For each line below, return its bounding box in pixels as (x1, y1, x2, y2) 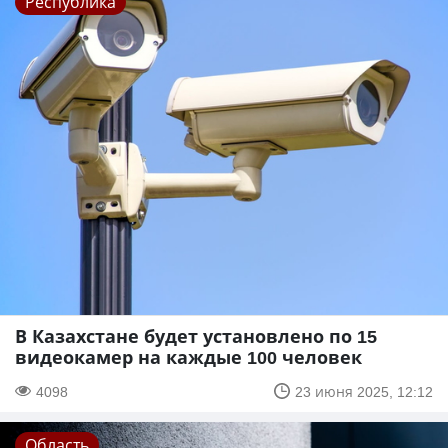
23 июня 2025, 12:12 (295, 381, 433, 401)
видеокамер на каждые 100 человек (15, 344, 362, 369)
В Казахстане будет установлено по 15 (15, 323, 377, 348)
